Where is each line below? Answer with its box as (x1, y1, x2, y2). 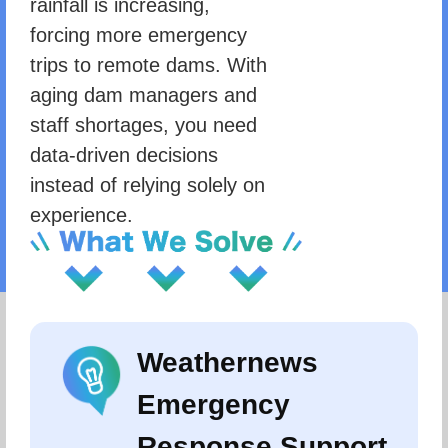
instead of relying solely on (30, 174, 265, 196)
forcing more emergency (30, 24, 247, 46)
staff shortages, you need (30, 114, 257, 136)
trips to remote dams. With (30, 54, 267, 76)
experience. (30, 204, 133, 226)
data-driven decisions (30, 144, 218, 166)
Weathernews (137, 347, 318, 379)
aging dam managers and (30, 84, 257, 106)
